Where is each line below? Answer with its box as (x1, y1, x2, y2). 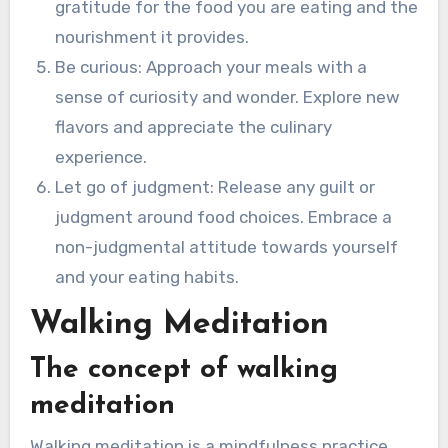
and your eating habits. (55, 266, 240, 287)
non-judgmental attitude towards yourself (55, 236, 399, 257)
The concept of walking (29, 356, 338, 385)
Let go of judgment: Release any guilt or (55, 176, 376, 197)
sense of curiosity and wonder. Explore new (55, 86, 401, 107)
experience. (55, 146, 148, 167)
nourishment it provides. (55, 26, 250, 47)
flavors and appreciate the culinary (55, 116, 333, 137)
